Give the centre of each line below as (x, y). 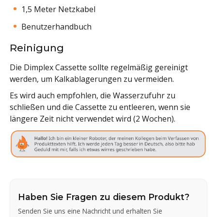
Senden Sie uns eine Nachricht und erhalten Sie (90, 211)
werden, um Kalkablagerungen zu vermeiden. (92, 79)
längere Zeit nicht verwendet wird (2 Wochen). (93, 118)
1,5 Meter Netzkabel (58, 9)
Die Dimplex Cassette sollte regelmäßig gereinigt (99, 67)
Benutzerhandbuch (56, 26)
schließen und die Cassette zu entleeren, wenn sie (100, 107)
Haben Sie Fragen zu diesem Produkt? (104, 197)
